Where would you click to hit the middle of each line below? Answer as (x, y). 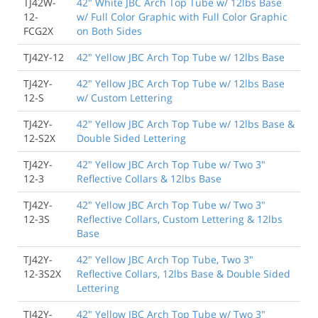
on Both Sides (109, 31)
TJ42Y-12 (44, 57)
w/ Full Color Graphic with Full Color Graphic (182, 16)
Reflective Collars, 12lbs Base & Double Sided (183, 273)
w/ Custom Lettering (125, 97)
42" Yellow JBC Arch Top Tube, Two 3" (165, 259)
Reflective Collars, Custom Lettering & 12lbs (180, 219)
